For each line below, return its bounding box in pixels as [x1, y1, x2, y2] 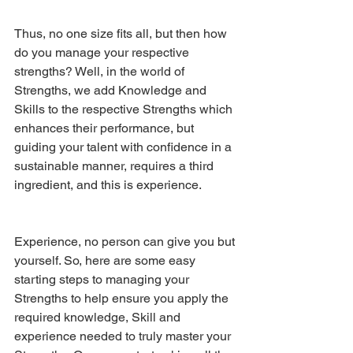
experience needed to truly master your [14, 328, 234, 344]
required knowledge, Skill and [14, 309, 184, 325]
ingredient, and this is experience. [14, 176, 204, 192]
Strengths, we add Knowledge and [14, 82, 210, 98]
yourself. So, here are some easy [14, 252, 199, 268]
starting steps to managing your [14, 271, 192, 287]
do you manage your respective [14, 44, 192, 60]
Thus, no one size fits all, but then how [14, 25, 230, 41]
